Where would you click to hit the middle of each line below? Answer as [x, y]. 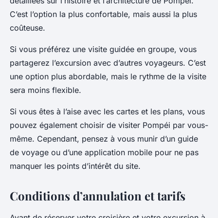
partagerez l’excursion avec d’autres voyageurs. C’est [108, 63]
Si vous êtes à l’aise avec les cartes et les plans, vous [107, 111]
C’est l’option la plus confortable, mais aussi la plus [103, 14]
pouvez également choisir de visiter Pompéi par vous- [109, 125]
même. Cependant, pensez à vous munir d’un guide [104, 139]
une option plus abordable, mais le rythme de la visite [108, 76]
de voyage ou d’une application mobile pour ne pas [104, 152]
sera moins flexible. [45, 90]
